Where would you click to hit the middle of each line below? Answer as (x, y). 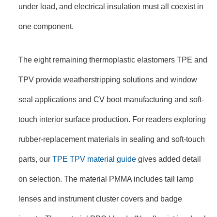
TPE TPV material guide (94, 159)
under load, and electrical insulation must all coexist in (111, 6)
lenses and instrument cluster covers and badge (100, 199)
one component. (46, 26)
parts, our (35, 159)
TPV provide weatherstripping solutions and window (108, 80)
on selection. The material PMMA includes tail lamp (106, 179)
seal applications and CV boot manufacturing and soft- (111, 100)
